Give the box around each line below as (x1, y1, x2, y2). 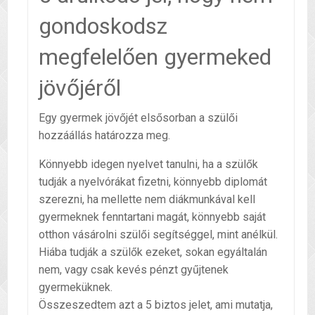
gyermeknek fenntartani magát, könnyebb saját (39, 210, 266, 224)
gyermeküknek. (39, 281, 112, 295)
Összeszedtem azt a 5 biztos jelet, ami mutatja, (39, 298, 273, 312)
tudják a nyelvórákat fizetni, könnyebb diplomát (39, 175, 267, 189)
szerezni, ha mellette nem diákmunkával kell (39, 193, 255, 207)
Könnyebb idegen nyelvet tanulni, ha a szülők (39, 157, 258, 172)
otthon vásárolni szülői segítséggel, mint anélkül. (39, 228, 278, 242)
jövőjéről (39, 75, 121, 102)
